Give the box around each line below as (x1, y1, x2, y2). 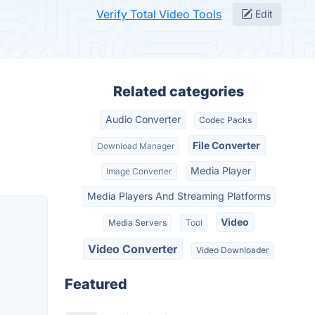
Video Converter (88, 242, 178, 257)
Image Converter (106, 165, 172, 176)
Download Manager (96, 140, 174, 151)
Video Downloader (195, 245, 269, 256)
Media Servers (108, 217, 167, 228)
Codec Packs (199, 115, 252, 126)
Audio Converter (105, 113, 181, 126)
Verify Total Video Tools (96, 7, 221, 21)
